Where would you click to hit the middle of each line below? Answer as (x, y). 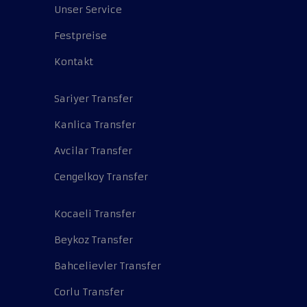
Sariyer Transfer (94, 99)
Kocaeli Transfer (95, 214)
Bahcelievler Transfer (108, 266)
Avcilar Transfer (93, 151)
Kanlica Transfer (95, 125)
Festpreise (81, 36)
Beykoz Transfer (94, 240)
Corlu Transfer (89, 292)
